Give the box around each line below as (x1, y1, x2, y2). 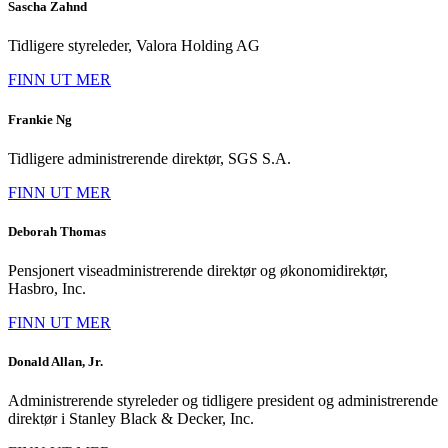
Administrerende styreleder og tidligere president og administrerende (8, 392, 438, 410)
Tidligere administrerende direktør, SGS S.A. (8, 149, 291, 167)
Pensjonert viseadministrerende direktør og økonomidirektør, (8, 262, 388, 280)
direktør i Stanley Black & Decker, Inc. (8, 410, 254, 428)
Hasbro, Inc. (8, 280, 86, 298)
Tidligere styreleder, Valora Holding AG (8, 37, 260, 55)
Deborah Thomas (8, 223, 106, 239)
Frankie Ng (8, 111, 72, 127)
